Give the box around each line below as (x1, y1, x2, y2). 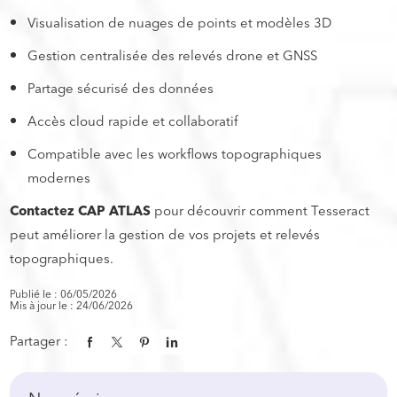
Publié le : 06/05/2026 (10, 284, 118, 304)
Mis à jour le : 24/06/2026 (10, 296, 134, 315)
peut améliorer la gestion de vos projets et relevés (10, 222, 321, 247)
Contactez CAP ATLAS (10, 198, 152, 223)
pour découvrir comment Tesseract (151, 198, 370, 223)
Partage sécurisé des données (27, 76, 214, 101)
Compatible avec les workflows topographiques (27, 142, 323, 167)
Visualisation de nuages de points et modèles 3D (27, 11, 332, 35)
